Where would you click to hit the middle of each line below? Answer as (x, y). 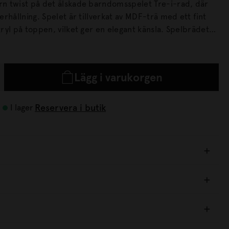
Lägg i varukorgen (118, 77)
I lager (22, 108)
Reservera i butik (70, 108)
